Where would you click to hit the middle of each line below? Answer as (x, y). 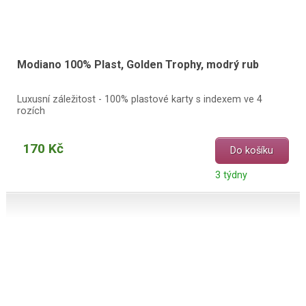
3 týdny (231, 176)
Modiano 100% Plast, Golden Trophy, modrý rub (138, 65)
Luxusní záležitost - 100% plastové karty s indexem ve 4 (139, 99)
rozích (31, 111)
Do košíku (252, 151)
